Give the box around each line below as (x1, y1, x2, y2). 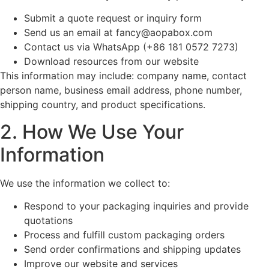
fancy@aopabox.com (116, 26, 213, 39)
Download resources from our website (24, 55, 199, 68)
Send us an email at (24, 26, 116, 39)
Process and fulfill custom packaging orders (24, 228, 225, 241)
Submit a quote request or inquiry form (24, 12, 202, 25)
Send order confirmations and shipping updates (24, 243, 241, 255)
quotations (24, 214, 73, 226)
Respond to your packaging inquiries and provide (24, 199, 249, 212)
